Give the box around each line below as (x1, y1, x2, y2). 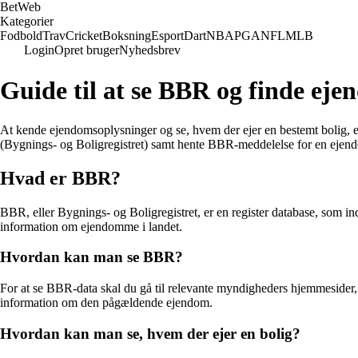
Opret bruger (54, 43, 119, 57)
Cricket (66, 29, 102, 42)
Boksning (102, 29, 151, 42)
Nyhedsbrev (119, 43, 181, 57)
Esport (151, 29, 184, 42)
